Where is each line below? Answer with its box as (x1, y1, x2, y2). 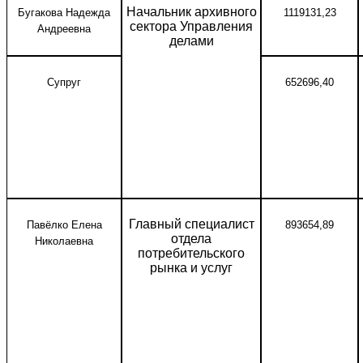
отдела (171, 232, 211, 246)
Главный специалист (128, 217, 254, 231)
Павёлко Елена (26, 219, 102, 231)
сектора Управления (130, 19, 253, 33)
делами (169, 34, 214, 48)
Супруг (47, 76, 81, 88)
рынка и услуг (150, 261, 233, 275)
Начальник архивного (126, 5, 257, 19)
